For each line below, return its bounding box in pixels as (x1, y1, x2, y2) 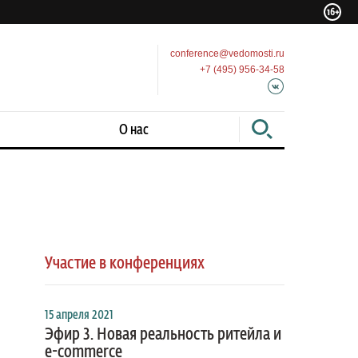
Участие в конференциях (45, 255, 205, 272)
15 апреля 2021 (45, 309, 113, 322)
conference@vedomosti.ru (170, 48, 284, 60)
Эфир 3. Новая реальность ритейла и (45, 326, 281, 344)
